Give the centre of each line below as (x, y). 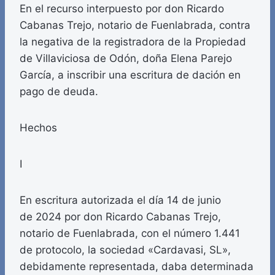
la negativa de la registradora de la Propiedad (133, 42)
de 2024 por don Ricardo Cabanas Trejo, (120, 217)
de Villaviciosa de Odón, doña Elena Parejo (126, 59)
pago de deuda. (59, 92)
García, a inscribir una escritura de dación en (130, 75)
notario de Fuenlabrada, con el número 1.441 (130, 234)
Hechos (38, 128)
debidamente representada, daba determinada (137, 267)
